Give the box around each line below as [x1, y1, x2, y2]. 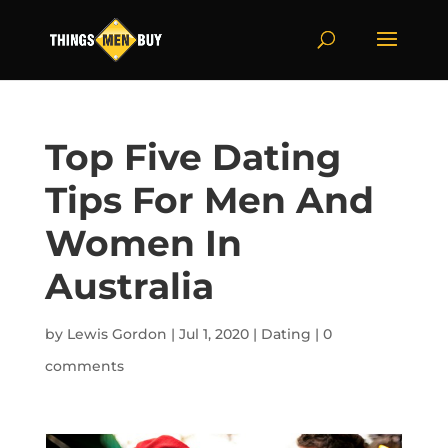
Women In [44, 221, 242, 265]
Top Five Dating [44, 135, 341, 179]
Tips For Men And [44, 178, 374, 222]
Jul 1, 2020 [178, 325, 249, 343]
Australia [44, 264, 214, 308]
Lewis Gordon [66, 325, 167, 343]
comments [44, 357, 124, 375]
